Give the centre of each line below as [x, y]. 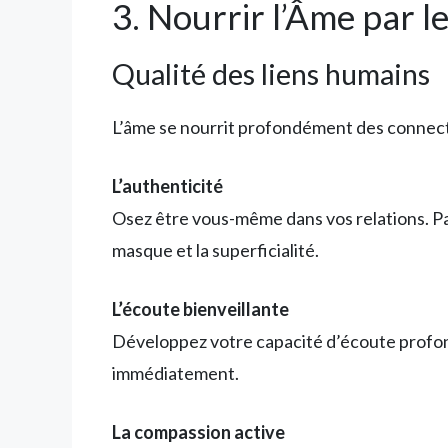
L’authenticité [167, 185]
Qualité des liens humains [271, 73]
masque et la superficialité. [215, 249]
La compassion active [198, 431]
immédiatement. [175, 372]
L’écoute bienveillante [200, 308]
